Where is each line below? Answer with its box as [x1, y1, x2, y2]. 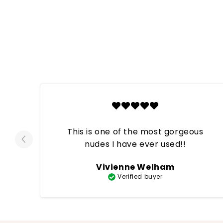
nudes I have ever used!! [85, 138, 186, 150]
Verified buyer [117, 172, 163, 181]
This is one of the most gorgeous [67, 126, 204, 138]
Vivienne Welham [96, 161, 175, 173]
